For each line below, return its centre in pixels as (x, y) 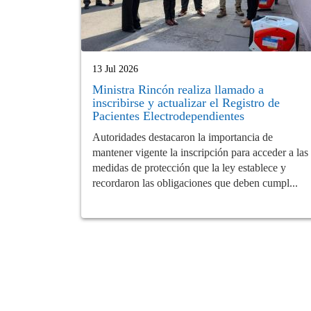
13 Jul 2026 (115, 69)
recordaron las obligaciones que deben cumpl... (195, 183)
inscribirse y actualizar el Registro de (186, 102)
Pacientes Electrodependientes (168, 116)
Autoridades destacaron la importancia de (183, 137)
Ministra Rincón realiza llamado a (178, 89)
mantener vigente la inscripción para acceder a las (200, 152)
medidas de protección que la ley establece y (189, 167)
